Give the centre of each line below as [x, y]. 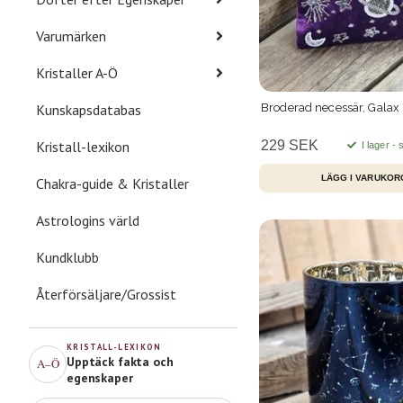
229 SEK [290, 145]
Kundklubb [67, 257]
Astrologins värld [88, 220]
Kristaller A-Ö [77, 72]
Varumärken [71, 36]
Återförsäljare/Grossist [106, 294]
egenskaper [100, 377]
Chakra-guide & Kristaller [112, 183]
